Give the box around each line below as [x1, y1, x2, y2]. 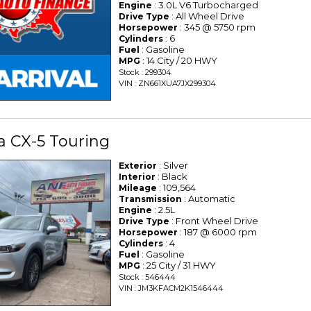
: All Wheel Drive [169, 10, 245, 22]
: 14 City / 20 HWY [140, 55, 218, 67]
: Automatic [182, 193, 236, 205]
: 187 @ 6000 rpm [178, 226, 258, 238]
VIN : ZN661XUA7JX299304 [119, 78, 217, 89]
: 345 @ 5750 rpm [178, 22, 256, 33]
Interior [119, 171, 156, 183]
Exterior [119, 160, 158, 171]
